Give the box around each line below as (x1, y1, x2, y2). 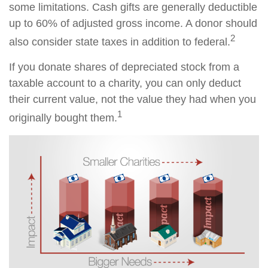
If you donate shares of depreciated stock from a (9, 61, 239, 74)
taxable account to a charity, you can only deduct (9, 77, 241, 90)
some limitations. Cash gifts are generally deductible (9, 1, 257, 14)
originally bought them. (9, 112, 117, 124)
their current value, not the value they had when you (9, 93, 256, 106)
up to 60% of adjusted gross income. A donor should (9, 17, 257, 30)
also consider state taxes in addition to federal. (9, 36, 230, 48)
